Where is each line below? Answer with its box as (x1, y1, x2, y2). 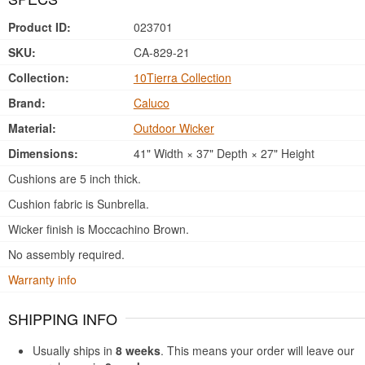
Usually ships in (33, 342, 116, 358)
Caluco (133, 95, 169, 111)
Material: (8, 120, 56, 136)
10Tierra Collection (133, 69, 231, 86)
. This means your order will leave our (161, 342, 354, 358)
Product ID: (8, 19, 71, 35)
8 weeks (116, 342, 161, 358)
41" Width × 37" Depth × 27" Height (130, 145, 314, 161)
